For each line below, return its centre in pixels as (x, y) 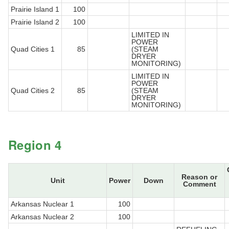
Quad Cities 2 (33, 91)
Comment (199, 184)
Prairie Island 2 (35, 22)
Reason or (199, 177)
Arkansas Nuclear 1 (42, 204)
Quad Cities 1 (33, 49)
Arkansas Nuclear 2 (42, 217)
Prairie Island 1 (35, 9)
